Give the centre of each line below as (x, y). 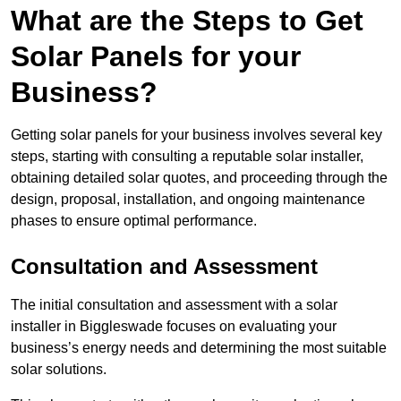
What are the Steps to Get (187, 21)
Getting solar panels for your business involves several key (196, 135)
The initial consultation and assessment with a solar (174, 305)
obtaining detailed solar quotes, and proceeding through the (199, 178)
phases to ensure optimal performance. (134, 221)
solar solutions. (59, 370)
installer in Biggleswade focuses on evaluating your (174, 327)
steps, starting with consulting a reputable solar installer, (187, 157)
